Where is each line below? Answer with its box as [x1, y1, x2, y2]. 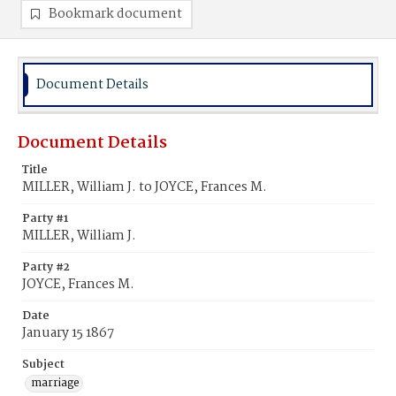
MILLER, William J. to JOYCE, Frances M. [22, 177, 267, 198]
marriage [31, 374, 80, 392]
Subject [22, 355, 65, 374]
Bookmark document [49, 4, 182, 25]
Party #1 [22, 209, 68, 228]
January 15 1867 [22, 323, 114, 344]
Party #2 [22, 258, 70, 277]
